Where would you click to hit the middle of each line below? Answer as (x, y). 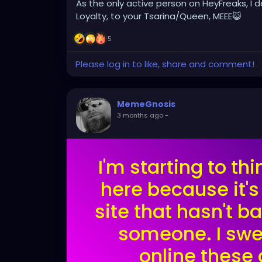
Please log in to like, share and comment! (165, 64)
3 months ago (140, 116)
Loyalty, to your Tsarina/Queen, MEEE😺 (159, 16)
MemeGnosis (146, 104)
